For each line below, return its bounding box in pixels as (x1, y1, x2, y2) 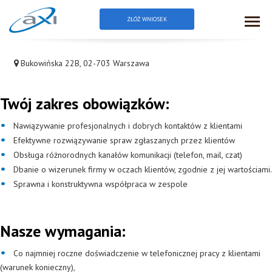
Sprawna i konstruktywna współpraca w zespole (13, 178, 188, 189)
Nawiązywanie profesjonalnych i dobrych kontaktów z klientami (13, 120, 242, 131)
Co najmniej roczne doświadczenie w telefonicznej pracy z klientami (13, 248, 260, 259)
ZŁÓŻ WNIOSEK (127, 15, 168, 23)
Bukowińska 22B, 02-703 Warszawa (21, 58, 149, 69)
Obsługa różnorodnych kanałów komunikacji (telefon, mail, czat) (13, 149, 242, 160)
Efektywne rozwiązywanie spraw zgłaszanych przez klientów (13, 135, 235, 146)
